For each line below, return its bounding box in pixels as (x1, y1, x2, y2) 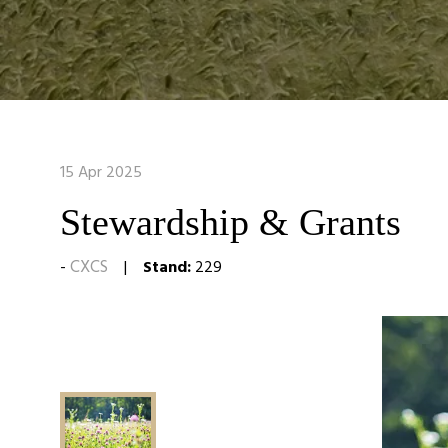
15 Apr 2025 (60, 159, 142, 185)
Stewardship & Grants (60, 201, 401, 243)
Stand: (143, 254, 191, 280)
